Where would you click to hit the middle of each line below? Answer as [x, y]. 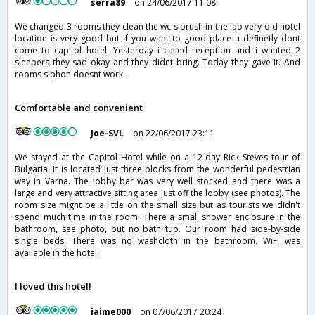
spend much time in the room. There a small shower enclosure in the [157, 217]
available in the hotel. [57, 253]
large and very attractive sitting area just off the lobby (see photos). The [157, 193]
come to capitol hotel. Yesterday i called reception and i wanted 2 [157, 51]
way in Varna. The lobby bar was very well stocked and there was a [157, 181]
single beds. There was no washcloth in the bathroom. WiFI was [157, 241]
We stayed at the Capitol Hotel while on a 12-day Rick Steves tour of [157, 157]
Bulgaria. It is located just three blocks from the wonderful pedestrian [157, 169]
